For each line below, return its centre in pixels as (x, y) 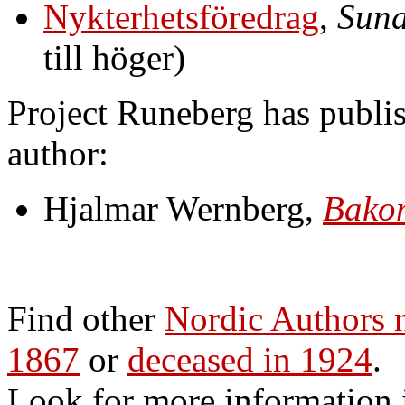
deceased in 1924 (250, 359)
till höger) (114, 57)
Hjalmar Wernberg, (183, 208)
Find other (86, 318)
